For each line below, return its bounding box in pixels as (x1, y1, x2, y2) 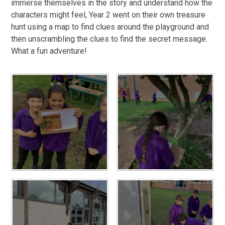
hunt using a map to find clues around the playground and (11, 22, 209, 32)
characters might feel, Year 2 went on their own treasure (11, 10, 206, 20)
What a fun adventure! (11, 46, 87, 56)
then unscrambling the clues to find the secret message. (11, 34, 208, 44)
